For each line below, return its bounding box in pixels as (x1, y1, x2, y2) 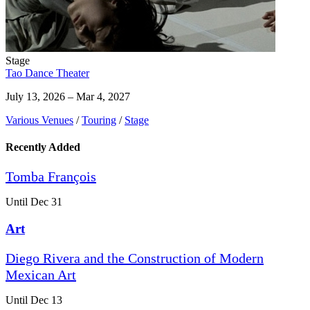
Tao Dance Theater (6, 66, 89, 79)
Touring (82, 113, 116, 126)
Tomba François (6, 169, 96, 185)
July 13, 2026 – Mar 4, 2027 (6, 90, 130, 102)
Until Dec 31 (6, 196, 62, 208)
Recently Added (6, 140, 80, 153)
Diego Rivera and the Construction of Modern (6, 250, 264, 266)
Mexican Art (6, 266, 76, 282)
